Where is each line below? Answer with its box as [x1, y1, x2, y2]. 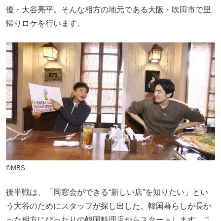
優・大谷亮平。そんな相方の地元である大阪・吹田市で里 [6, 5, 211, 14]
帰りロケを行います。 [6, 19, 85, 28]
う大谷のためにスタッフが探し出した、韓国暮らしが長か [6, 201, 211, 210]
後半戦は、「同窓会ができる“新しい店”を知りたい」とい [6, 187, 208, 196]
